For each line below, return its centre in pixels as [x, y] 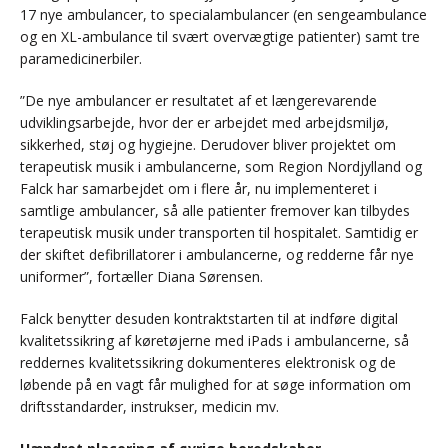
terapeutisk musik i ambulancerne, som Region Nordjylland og [221, 167]
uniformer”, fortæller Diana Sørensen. [141, 277]
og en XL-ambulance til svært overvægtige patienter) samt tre [220, 37]
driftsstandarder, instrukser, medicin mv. [149, 407]
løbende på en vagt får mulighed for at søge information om [215, 385]
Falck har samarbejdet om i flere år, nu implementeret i [198, 189]
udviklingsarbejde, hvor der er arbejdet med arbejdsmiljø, [204, 123]
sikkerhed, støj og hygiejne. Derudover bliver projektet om [208, 145]
